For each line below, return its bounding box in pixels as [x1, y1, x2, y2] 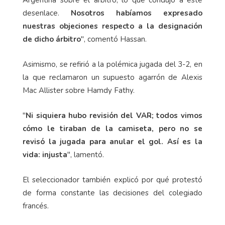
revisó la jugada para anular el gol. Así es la [23, 136, 202, 147]
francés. [23, 200, 49, 211]
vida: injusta [23, 149, 67, 160]
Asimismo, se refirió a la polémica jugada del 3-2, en [23, 59, 202, 69]
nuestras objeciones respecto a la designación [23, 21, 202, 31]
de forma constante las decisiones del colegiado [23, 187, 202, 198]
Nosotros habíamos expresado [59, 8, 202, 18]
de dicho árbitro [23, 34, 81, 44]
